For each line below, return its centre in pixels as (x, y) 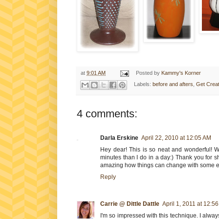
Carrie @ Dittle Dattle (130, 204)
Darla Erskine (119, 138)
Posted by (148, 73)
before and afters (173, 84)
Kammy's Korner (181, 73)
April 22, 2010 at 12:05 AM (176, 138)
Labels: (143, 84)
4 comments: (107, 113)
